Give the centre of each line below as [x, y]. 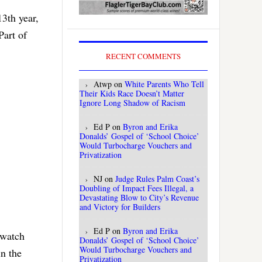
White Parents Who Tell [164, 84]
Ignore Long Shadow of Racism [132, 103]
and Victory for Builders [120, 207]
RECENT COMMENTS [143, 56]
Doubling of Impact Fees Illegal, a [137, 188]
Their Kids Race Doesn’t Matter [132, 94]
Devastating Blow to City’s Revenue [139, 198]
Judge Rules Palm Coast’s [157, 179]
